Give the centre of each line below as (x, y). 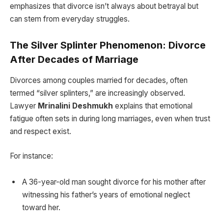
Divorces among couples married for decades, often (99, 81)
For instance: (31, 156)
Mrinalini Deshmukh (75, 106)
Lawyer (24, 106)
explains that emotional (153, 106)
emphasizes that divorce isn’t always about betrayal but (104, 6)
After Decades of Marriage (74, 60)
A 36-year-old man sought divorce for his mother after (114, 182)
